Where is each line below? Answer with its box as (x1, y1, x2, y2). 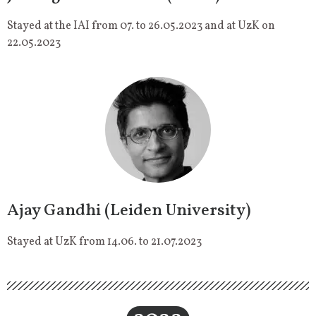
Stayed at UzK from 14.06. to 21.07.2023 (7, 234, 202, 250)
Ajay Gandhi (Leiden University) (7, 199, 251, 224)
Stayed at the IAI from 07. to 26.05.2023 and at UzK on (7, 18, 275, 35)
